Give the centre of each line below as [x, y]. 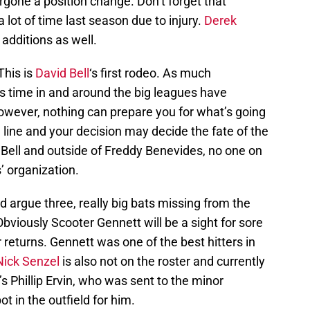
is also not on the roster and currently [162, 262]
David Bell [62, 73]
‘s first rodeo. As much [150, 73]
